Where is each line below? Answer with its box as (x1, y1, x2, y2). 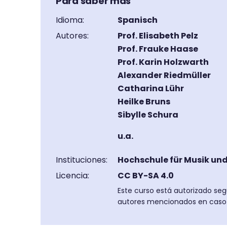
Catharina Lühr (118, 83, 184, 94)
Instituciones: (56, 154, 107, 166)
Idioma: (56, 14, 84, 26)
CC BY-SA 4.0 (118, 170, 174, 181)
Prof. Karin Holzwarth (118, 56, 209, 68)
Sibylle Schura (118, 109, 178, 121)
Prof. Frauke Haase (118, 43, 198, 55)
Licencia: (56, 170, 89, 181)
